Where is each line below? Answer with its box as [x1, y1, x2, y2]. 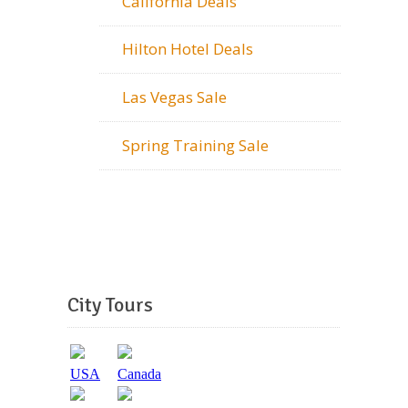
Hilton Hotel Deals [122, 38, 253, 60]
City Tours [67, 292, 153, 318]
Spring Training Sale [122, 134, 269, 156]
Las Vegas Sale [122, 86, 227, 107]
